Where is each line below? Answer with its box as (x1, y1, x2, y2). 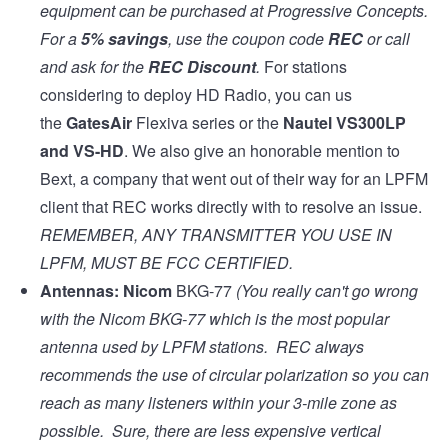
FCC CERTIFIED (166, 251, 289, 275)
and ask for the (40, 55, 148, 79)
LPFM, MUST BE (40, 251, 166, 275)
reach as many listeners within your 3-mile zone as (40, 391, 397, 415)
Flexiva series (132, 111, 235, 135)
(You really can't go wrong (236, 279, 418, 303)
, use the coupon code (168, 27, 328, 51)
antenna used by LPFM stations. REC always (40, 335, 364, 359)
